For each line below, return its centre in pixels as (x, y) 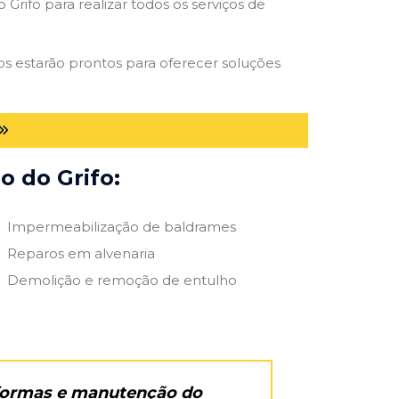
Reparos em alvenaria (81, 253)
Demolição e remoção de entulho (122, 280)
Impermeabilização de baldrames (121, 226)
